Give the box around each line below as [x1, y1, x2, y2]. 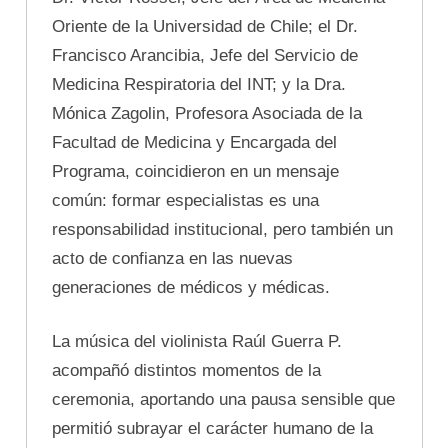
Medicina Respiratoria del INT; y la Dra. [52, 74, 346, 94]
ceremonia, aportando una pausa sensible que [52, 390, 395, 410]
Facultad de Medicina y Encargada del [52, 132, 337, 152]
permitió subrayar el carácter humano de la [52, 419, 373, 439]
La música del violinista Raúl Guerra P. [52, 332, 342, 352]
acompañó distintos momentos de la [52, 361, 321, 381]
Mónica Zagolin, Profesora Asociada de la [52, 103, 362, 123]
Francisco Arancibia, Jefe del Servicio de [52, 45, 358, 65]
